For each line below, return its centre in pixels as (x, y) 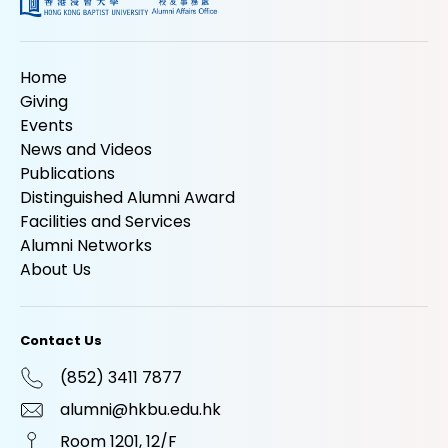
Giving (44, 102)
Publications (67, 174)
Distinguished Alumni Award (127, 198)
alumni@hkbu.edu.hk (140, 410)
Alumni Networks (86, 246)
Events (46, 126)
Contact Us (61, 341)
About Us (55, 270)
